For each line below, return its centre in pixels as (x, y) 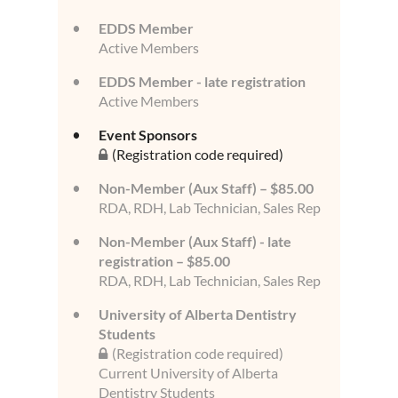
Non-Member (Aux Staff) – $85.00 (206, 188)
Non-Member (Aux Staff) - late (195, 242)
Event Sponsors (148, 135)
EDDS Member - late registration (202, 82)
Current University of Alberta (188, 373)
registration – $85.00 (164, 261)
